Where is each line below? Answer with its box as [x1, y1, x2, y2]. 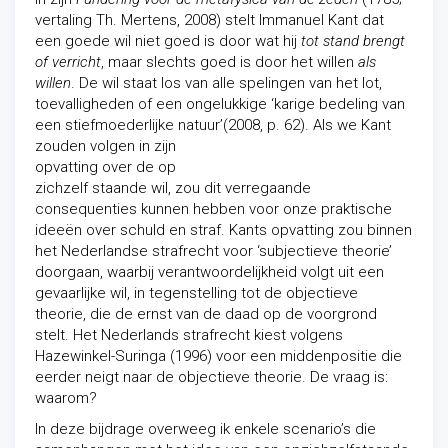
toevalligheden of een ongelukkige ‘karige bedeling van [35, 95, 405, 113]
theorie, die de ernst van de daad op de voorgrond [35, 305, 377, 323]
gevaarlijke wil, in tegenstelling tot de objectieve [35, 284, 358, 302]
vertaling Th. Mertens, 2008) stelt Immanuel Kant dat [35, 11, 384, 29]
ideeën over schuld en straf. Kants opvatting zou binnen [35, 221, 412, 239]
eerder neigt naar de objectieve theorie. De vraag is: [35, 368, 388, 386]
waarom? [35, 389, 97, 407]
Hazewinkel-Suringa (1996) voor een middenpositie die [35, 347, 402, 365]
